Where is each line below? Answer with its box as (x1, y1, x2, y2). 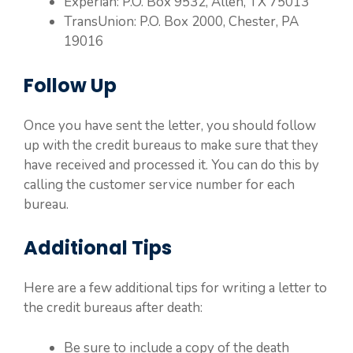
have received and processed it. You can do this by (24, 155, 319, 174)
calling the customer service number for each (24, 175, 295, 194)
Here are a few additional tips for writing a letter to (24, 279, 327, 297)
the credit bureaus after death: (24, 299, 203, 317)
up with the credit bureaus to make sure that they (24, 136, 318, 154)
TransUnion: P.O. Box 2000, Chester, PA (64, 13, 299, 31)
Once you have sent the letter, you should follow (24, 116, 316, 135)
